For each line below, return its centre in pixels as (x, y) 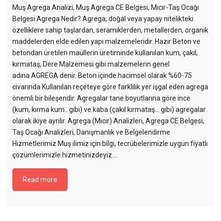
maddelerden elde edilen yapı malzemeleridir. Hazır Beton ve (106, 42)
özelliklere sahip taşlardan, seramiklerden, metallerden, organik (110, 30)
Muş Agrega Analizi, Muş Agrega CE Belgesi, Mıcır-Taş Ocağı (106, 8)
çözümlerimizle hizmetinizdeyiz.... (65, 155)
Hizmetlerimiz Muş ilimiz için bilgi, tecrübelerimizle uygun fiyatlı (110, 144)
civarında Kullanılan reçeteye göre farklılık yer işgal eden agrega (110, 87)
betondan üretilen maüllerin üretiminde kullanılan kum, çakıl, (105, 53)
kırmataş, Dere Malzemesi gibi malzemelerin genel (91, 64)
